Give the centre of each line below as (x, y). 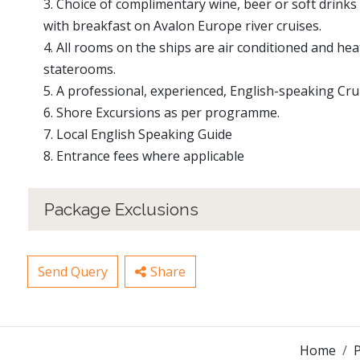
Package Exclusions (121, 210)
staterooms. (80, 70)
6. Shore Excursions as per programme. (162, 113)
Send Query (73, 272)
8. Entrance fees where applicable (144, 156)
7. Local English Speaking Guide (138, 135)
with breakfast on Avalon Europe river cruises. (182, 26)
